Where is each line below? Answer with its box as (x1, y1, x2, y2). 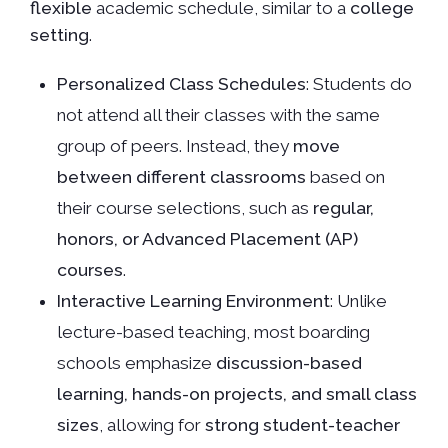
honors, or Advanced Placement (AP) (57, 229, 359, 250)
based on (306, 167, 386, 188)
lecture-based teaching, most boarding (57, 322, 371, 343)
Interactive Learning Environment (57, 291, 331, 312)
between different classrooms (57, 167, 307, 188)
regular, (313, 198, 375, 219)
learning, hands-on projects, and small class (57, 384, 418, 405)
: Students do (306, 74, 413, 95)
